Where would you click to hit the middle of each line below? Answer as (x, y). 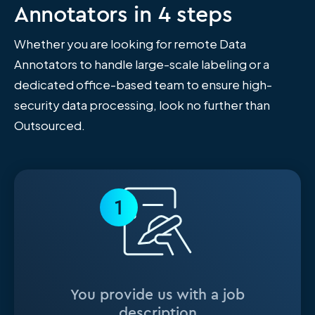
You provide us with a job (157, 294)
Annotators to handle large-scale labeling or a (142, 64)
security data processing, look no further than (142, 104)
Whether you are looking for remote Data (130, 43)
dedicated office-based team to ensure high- (143, 84)
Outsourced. (50, 125)
